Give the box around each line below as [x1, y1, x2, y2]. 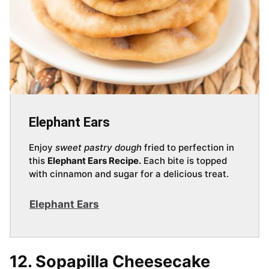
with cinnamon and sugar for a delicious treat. [29, 168, 229, 180]
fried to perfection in [142, 142, 234, 154]
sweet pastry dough [55, 142, 142, 154]
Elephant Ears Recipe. [47, 155, 141, 167]
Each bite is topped [141, 155, 227, 167]
